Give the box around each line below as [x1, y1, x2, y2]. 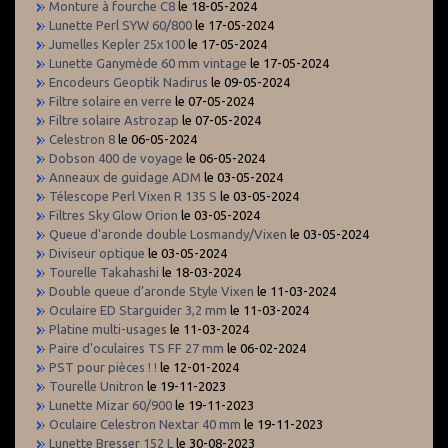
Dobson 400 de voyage [49, 150, 183, 165]
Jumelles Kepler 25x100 [49, 36, 185, 51]
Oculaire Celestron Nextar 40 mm [49, 416, 241, 431]
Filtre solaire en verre [49, 93, 172, 108]
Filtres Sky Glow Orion [49, 207, 181, 222]
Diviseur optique [49, 245, 145, 260]
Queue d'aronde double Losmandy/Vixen [49, 226, 287, 241]
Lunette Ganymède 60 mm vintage [49, 55, 247, 70]
